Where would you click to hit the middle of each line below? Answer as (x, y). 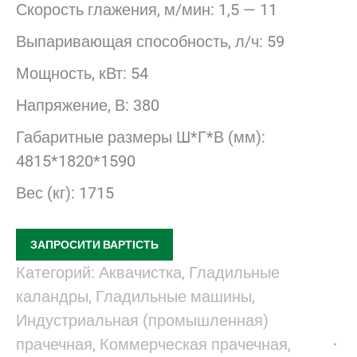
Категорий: (57, 273)
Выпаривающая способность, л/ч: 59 (150, 41)
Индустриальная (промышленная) (142, 320)
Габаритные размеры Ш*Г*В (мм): (141, 137)
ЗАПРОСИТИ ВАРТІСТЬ (94, 245)
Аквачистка (140, 273)
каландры (52, 296)
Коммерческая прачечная (194, 344)
